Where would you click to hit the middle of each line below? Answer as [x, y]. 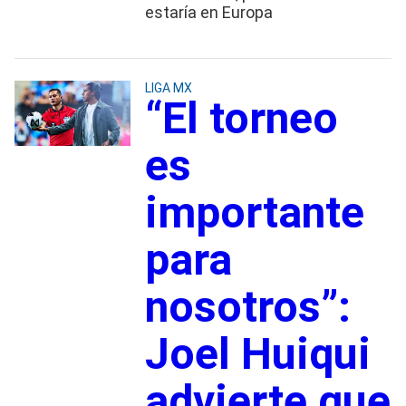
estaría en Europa [208, 12]
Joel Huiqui [257, 353]
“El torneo [241, 118]
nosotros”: [247, 306]
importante [254, 212]
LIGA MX [168, 87]
